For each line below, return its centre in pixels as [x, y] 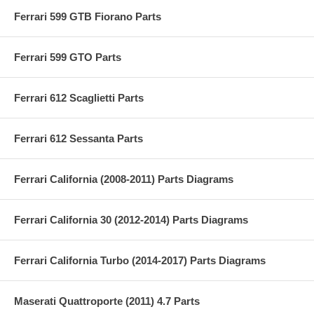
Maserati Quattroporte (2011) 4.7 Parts [107, 301]
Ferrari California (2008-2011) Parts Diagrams [124, 179]
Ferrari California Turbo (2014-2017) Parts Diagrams [140, 260]
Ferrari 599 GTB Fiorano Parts [88, 16]
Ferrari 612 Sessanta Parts [78, 138]
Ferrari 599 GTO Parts [68, 57]
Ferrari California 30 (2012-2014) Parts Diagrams [131, 219]
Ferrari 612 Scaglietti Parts [79, 97]
